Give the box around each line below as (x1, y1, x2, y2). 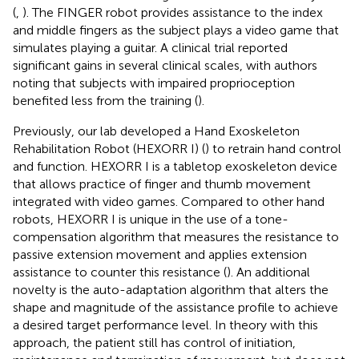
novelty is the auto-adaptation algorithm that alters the (13, 281, 329, 297)
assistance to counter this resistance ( (13, 264, 227, 280)
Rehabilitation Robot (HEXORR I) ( (13, 140, 205, 156)
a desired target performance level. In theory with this (13, 317, 318, 333)
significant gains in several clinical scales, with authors (13, 57, 317, 73)
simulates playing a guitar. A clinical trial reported (13, 39, 288, 55)
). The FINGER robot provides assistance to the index (22, 4, 323, 20)
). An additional (227, 264, 310, 280)
